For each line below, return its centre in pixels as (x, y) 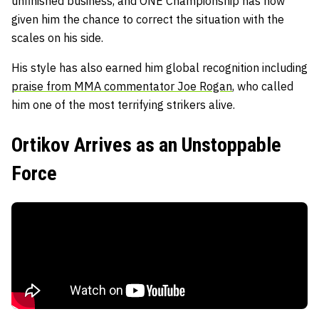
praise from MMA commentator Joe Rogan (122, 86)
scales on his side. (57, 37)
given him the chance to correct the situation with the (148, 19)
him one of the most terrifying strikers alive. (123, 104)
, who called (263, 86)
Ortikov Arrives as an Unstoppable (146, 145)
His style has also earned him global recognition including (159, 67)
